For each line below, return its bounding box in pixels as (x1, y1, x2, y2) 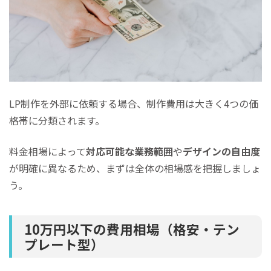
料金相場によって (9, 143, 86, 158)
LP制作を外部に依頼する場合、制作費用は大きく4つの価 (9, 96, 258, 111)
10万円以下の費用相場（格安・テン (24, 219, 240, 238)
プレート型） (24, 234, 104, 253)
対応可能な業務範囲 (86, 143, 173, 158)
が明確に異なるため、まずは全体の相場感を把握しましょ (9, 160, 261, 175)
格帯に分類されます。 (9, 113, 105, 128)
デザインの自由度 (183, 143, 260, 158)
